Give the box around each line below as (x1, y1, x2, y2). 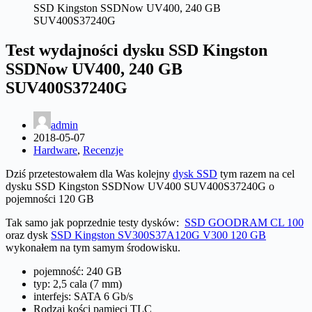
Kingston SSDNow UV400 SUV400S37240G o (56, 180, 274, 192)
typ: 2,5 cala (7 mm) (33, 277, 122, 290)
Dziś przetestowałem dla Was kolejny (6, 167, 173, 180)
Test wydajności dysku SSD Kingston (6, 40, 267, 59)
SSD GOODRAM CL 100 (185, 216, 304, 228)
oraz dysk (6, 228, 51, 241)
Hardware (33, 143, 77, 156)
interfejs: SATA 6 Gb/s (33, 290, 133, 302)
